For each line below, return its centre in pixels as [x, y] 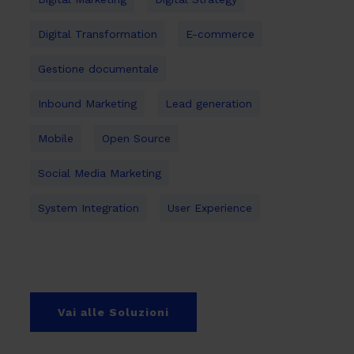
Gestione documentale [98, 69]
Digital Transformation [97, 34]
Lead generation [208, 104]
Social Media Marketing [99, 173]
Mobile [55, 138]
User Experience [209, 208]
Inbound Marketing [87, 104]
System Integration [88, 208]
